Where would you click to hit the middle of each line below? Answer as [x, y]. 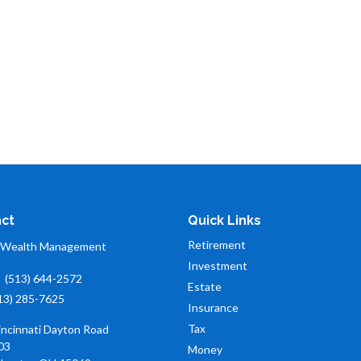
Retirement [217, 244]
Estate [205, 286]
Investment [218, 265]
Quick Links [224, 220]
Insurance [213, 307]
